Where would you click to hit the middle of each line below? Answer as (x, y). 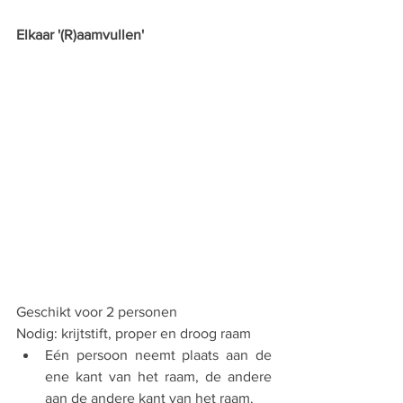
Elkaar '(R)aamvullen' (80, 35)
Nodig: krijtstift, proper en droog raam (134, 333)
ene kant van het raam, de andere (158, 376)
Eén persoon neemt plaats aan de (158, 355)
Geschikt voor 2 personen (97, 312)
